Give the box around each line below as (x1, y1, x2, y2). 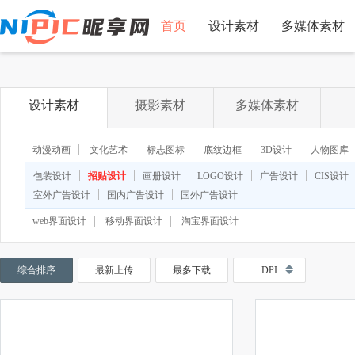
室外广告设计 (33, 189, 90, 200)
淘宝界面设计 (181, 216, 239, 227)
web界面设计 (32, 216, 86, 227)
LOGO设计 (197, 170, 243, 181)
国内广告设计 (107, 189, 164, 200)
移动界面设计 (105, 216, 162, 227)
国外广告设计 (181, 189, 238, 200)
